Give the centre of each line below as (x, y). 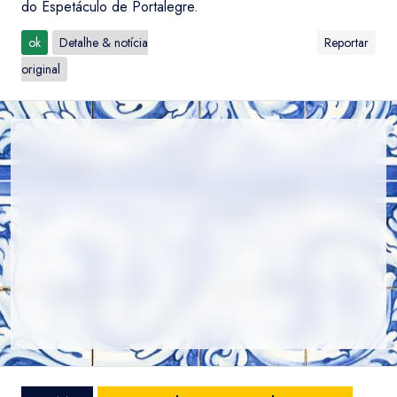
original (41, 69)
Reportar (346, 43)
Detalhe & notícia (104, 43)
